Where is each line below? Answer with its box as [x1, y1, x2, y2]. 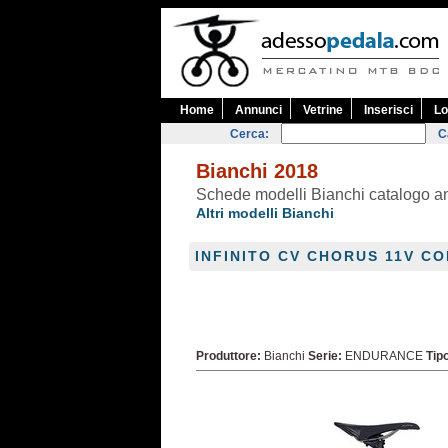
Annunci [235, 103, 282, 117]
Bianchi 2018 [196, 160, 318, 182]
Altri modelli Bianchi [196, 205, 334, 221]
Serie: [308, 349, 342, 363]
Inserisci [364, 103, 413, 117]
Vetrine [303, 103, 343, 117]
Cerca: [230, 127, 269, 141]
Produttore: [196, 349, 261, 363]
